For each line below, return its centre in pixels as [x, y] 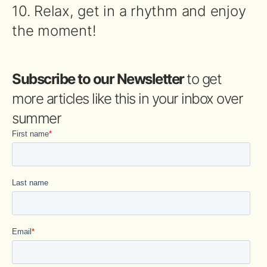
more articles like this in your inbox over [127, 98]
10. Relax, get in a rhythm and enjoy [129, 11]
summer [36, 118]
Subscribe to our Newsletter [99, 79]
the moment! [54, 30]
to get [204, 79]
